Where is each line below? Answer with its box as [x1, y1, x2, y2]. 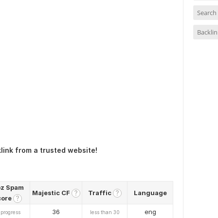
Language [133, 189, 167, 197]
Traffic [88, 189, 113, 197]
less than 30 [90, 209, 120, 215]
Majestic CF [32, 189, 72, 197]
